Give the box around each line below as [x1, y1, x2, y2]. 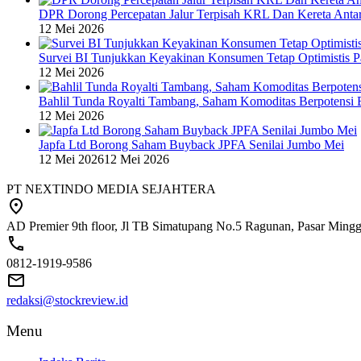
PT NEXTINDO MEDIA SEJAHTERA [6, 181, 216, 196]
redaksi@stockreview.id [6, 293, 128, 307]
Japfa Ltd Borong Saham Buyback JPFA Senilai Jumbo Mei [39, 137, 344, 151]
